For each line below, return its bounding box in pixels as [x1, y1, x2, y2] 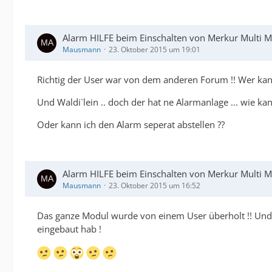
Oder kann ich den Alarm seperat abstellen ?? [37, 118, 225, 131]
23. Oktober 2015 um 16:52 [109, 180, 200, 191]
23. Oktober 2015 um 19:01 [109, 44, 200, 55]
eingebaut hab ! [37, 223, 101, 236]
